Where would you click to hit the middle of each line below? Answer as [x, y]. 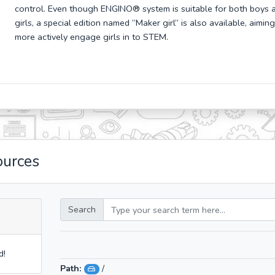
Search [82, 210]
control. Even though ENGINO [73, 9]
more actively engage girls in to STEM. [91, 37]
